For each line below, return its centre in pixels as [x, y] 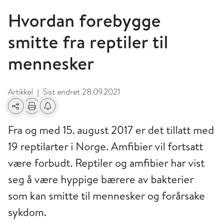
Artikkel [21, 92]
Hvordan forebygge [84, 21]
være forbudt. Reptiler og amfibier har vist [106, 163]
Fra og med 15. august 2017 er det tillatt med [111, 130]
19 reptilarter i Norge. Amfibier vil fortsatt [106, 147]
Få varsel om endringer [79, 111]
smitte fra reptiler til [88, 42]
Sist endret [62, 92]
